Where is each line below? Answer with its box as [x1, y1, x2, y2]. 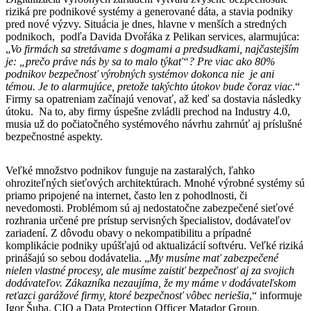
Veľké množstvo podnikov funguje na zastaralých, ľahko [6, 164, 255, 176]
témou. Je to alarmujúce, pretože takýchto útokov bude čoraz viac [6, 80, 292, 92]
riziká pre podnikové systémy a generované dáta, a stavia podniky [6, 5, 293, 17]
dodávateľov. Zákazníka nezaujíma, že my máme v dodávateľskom [6, 276, 296, 289]
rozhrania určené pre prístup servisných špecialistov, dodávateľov [6, 214, 291, 226]
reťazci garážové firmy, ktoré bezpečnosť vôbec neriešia [6, 289, 249, 301]
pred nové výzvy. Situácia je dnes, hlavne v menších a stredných [6, 17, 287, 30]
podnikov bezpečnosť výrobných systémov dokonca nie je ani [6, 67, 274, 80]
